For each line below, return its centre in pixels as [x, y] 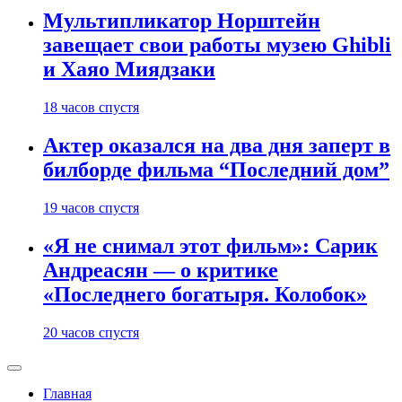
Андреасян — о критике [161, 271]
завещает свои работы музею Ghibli [217, 45]
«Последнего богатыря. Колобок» [205, 295]
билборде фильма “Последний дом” [216, 170]
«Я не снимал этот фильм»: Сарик [210, 246]
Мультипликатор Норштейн [182, 21]
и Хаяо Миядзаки [129, 70]
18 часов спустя [91, 108]
